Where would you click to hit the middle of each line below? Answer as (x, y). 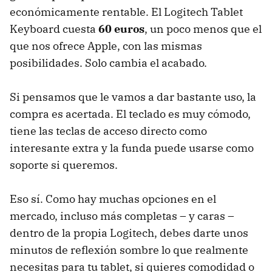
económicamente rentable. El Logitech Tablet (126, 12)
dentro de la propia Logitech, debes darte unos (129, 233)
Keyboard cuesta (54, 29)
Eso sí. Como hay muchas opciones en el (113, 199)
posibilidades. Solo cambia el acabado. (108, 63)
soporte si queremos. (64, 165)
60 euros (121, 29)
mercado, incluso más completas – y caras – (122, 216)
